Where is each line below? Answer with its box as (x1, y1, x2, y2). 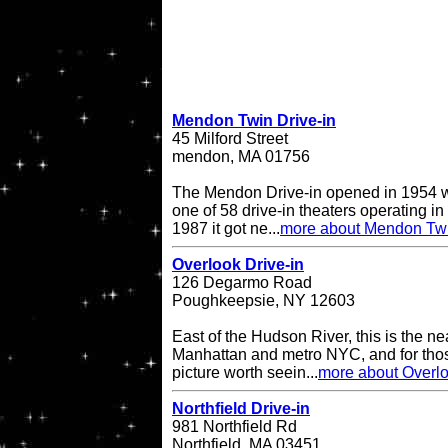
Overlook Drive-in (172, 256, 304, 274)
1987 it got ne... (172, 220, 280, 238)
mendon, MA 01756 (172, 148, 310, 166)
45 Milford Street (172, 130, 288, 148)
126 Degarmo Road (172, 274, 312, 292)
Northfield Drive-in (172, 400, 310, 418)
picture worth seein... (172, 364, 318, 382)
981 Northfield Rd (172, 418, 297, 436)
